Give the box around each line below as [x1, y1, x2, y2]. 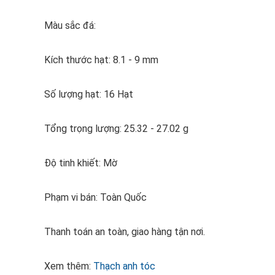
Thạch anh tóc [93, 260, 155, 272]
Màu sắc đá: [44, 20, 98, 31]
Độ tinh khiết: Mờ [44, 157, 117, 169]
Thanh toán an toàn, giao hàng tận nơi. [44, 226, 205, 238]
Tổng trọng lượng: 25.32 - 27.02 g [44, 123, 188, 134]
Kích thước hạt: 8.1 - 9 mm [44, 54, 158, 66]
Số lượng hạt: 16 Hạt [44, 88, 133, 100]
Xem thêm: [44, 260, 93, 272]
